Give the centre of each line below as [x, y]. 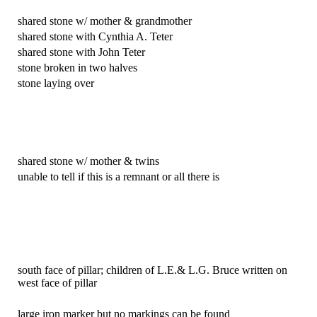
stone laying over [56, 83]
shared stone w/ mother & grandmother [105, 21]
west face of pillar [57, 282]
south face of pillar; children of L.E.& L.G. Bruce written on [152, 270]
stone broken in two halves [77, 67]
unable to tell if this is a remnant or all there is [119, 176]
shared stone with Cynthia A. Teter [95, 36]
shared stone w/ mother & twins [88, 161]
